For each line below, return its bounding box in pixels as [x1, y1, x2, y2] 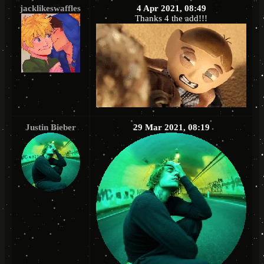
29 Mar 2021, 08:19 [133, 123, 210, 133]
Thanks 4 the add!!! [135, 14, 207, 24]
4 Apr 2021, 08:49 [136, 4, 206, 14]
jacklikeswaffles [20, 4, 81, 14]
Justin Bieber [25, 123, 76, 133]
